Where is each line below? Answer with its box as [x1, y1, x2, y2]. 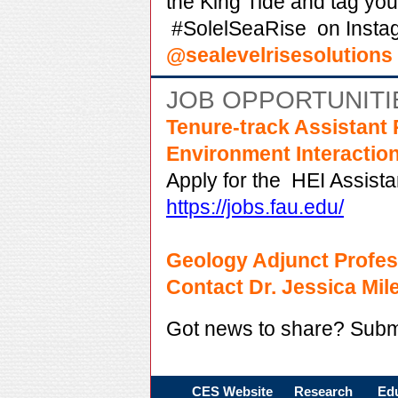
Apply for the [166, 169, 291, 192]
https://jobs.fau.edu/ [166, 195, 344, 219]
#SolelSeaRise [166, 17, 312, 40]
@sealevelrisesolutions [166, 44, 393, 67]
